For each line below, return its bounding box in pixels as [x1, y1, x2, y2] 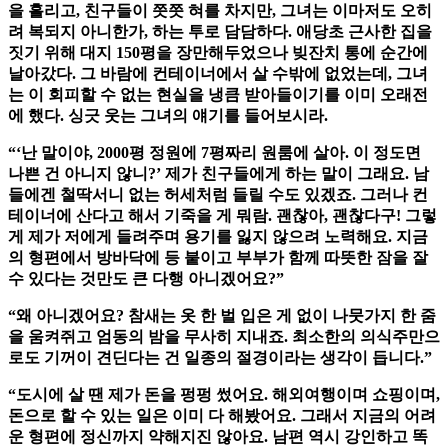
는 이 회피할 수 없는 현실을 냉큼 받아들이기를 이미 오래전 [8, 86, 428, 104]
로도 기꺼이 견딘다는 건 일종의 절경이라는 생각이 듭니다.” [8, 349, 432, 367]
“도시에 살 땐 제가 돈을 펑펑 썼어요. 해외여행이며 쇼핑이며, [8, 386, 440, 404]
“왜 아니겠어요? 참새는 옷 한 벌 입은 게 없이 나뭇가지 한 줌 [8, 307, 436, 325]
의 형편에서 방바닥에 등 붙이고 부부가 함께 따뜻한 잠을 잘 [8, 249, 428, 267]
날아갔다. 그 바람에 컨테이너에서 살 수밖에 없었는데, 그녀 [8, 65, 428, 83]
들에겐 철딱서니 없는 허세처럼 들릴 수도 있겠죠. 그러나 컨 [8, 186, 428, 204]
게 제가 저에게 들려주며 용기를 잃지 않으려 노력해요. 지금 [8, 228, 428, 246]
